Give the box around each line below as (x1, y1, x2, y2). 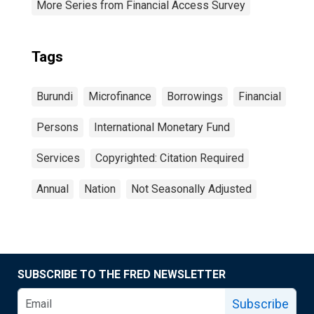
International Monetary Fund (94, 121, 230, 134)
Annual (36, 182, 69, 196)
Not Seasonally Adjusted (131, 182, 252, 196)
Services (36, 151, 80, 165)
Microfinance (88, 90, 151, 103)
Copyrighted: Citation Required (95, 151, 244, 165)
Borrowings (167, 90, 223, 103)
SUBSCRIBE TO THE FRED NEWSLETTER (18, 268, 226, 281)
